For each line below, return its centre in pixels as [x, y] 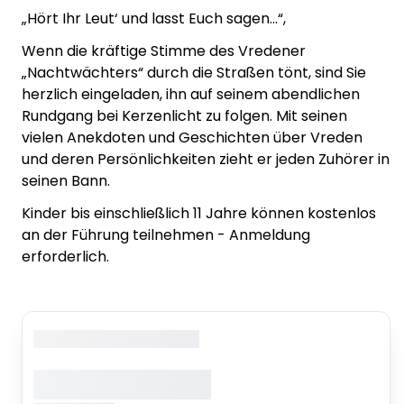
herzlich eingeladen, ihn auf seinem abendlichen [191, 94]
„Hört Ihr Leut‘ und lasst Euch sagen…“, [154, 18]
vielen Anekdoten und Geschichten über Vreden [192, 137]
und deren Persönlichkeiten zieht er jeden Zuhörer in [206, 159]
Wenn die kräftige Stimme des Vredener [164, 50]
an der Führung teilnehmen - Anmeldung [166, 234]
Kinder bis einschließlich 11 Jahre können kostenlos [199, 213]
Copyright [64, 339]
